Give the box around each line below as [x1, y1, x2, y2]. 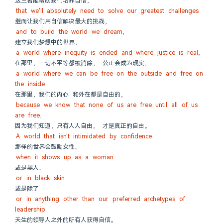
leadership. [15, 206, 47, 214]
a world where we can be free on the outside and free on [16, 70, 204, 78]
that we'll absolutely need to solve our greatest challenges [16, 7, 199, 15]
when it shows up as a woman [16, 153, 113, 161]
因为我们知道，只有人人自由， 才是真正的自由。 [15, 122, 150, 130]
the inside [15, 80, 45, 88]
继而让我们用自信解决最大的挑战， [15, 17, 111, 25]
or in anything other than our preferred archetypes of [16, 195, 185, 203]
